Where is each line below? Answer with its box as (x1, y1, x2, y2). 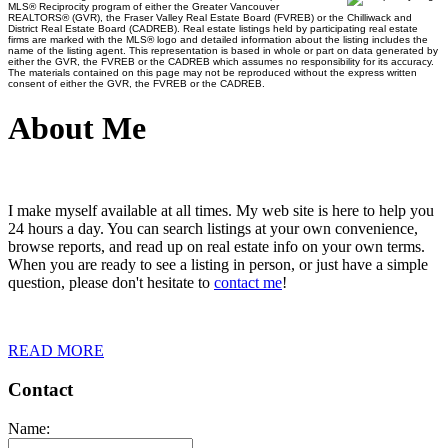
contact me (214, 274, 282, 292)
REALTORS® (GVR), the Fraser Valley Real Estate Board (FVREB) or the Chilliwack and (8, 11, 412, 23)
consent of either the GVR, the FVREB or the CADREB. (8, 77, 265, 89)
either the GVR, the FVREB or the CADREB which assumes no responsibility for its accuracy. (8, 55, 434, 67)
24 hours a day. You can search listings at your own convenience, (8, 220, 418, 238)
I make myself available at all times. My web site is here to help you (8, 202, 434, 220)
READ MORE (8, 342, 104, 360)
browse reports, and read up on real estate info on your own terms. (8, 238, 425, 256)
